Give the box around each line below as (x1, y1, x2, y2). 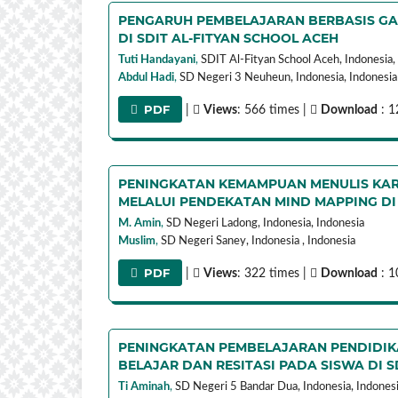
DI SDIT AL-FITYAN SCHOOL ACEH (118, 29, 338, 46)
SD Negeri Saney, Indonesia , (161, 235, 305, 247)
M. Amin (118, 217, 161, 229)
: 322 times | (237, 267, 311, 280)
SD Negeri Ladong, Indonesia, (166, 217, 314, 229)
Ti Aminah (118, 380, 170, 393)
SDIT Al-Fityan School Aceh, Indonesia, (201, 53, 395, 66)
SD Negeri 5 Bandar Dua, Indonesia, (175, 380, 354, 393)
